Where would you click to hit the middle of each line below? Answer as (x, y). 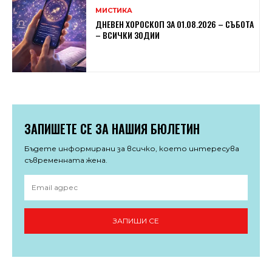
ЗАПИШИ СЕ (136, 221)
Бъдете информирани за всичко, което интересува (132, 148)
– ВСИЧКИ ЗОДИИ (128, 35)
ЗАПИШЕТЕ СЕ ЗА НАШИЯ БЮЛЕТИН (112, 128)
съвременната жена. (66, 160)
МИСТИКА (114, 10)
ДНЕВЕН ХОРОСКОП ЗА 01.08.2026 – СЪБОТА (175, 24)
